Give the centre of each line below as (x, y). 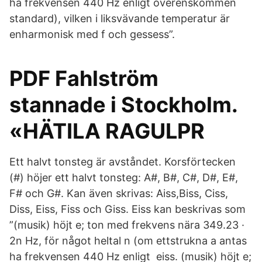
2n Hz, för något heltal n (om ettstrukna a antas (128, 241)
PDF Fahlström (84, 78)
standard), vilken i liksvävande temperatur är (120, 18)
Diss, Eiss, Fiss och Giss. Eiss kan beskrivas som (127, 209)
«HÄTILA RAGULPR (107, 131)
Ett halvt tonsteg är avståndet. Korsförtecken (123, 162)
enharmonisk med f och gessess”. (92, 34)
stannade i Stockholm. (123, 105)
